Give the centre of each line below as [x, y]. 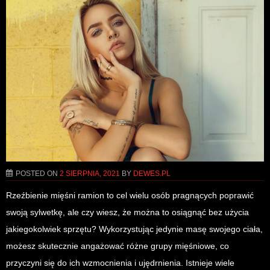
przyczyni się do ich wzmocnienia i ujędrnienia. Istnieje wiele [120, 262]
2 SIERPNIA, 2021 [90, 173]
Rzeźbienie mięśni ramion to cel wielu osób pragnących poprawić [130, 195]
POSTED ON [38, 173]
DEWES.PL [152, 173]
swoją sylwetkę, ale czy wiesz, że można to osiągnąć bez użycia [127, 212]
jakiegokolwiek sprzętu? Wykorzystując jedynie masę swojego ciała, [134, 229]
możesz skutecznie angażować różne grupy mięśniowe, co [118, 246]
